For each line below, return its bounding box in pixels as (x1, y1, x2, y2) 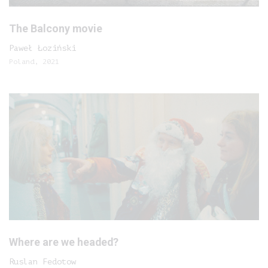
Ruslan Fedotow (9, 257, 76, 266)
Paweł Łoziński (9, 44, 76, 53)
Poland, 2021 (9, 57, 59, 66)
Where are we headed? (9, 236, 118, 248)
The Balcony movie (9, 22, 102, 35)
